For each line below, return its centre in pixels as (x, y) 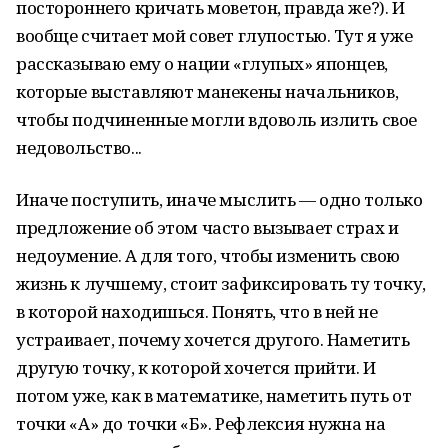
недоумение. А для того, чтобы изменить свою (208, 255)
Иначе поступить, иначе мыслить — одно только (219, 199)
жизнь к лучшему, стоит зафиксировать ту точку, (221, 283)
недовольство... (79, 147)
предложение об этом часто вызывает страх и (207, 227)
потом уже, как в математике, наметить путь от (214, 395)
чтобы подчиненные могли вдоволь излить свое (216, 119)
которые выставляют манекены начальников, (207, 91)
